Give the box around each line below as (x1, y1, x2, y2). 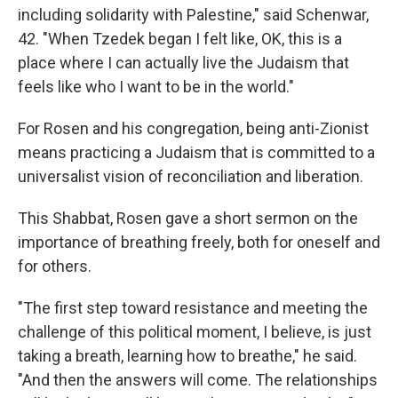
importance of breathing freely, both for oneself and (18, 233, 380, 251)
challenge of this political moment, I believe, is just (18, 322, 371, 341)
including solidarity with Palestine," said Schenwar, (18, 5, 369, 24)
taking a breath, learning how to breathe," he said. (18, 346, 357, 365)
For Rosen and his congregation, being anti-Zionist (18, 119, 369, 138)
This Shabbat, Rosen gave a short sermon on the (18, 209, 358, 227)
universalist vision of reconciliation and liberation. (18, 167, 363, 186)
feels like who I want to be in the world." (18, 77, 294, 96)
